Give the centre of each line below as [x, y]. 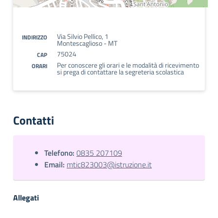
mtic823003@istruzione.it [109, 164]
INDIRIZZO [35, 37]
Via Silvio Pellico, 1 [83, 36]
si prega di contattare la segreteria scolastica [120, 72]
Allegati [26, 198]
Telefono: [59, 153]
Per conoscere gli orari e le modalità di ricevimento [128, 65]
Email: [54, 164]
